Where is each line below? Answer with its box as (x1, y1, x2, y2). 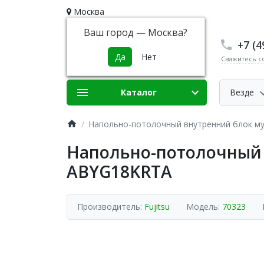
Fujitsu (144, 201, 170, 213)
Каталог (120, 87, 157, 98)
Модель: (186, 201, 222, 213)
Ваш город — (84, 25, 148, 39)
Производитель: (77, 201, 144, 213)
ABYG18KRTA (66, 160, 172, 183)
